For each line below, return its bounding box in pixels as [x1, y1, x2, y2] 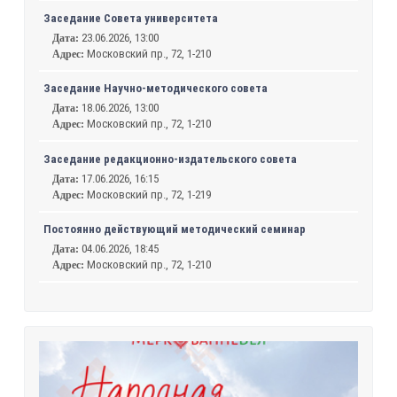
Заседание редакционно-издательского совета [43, 152, 298, 166]
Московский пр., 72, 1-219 [87, 187, 212, 201]
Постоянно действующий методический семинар [43, 222, 307, 237]
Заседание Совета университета [43, 11, 219, 25]
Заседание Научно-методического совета [43, 82, 269, 96]
